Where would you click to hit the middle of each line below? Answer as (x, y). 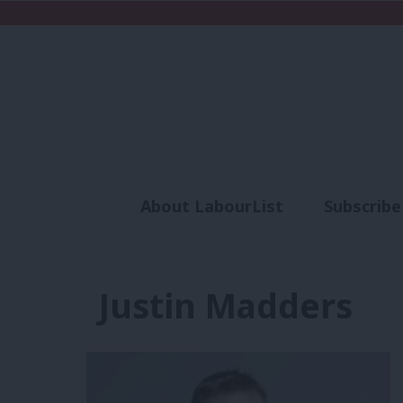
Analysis (258, 239)
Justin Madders (225, 305)
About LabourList (211, 206)
